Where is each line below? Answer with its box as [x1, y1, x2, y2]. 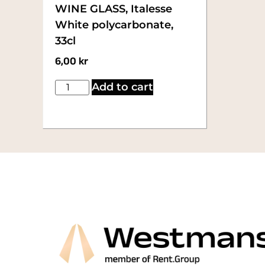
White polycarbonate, [55, 18, 173, 31]
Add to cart [92, 80, 154, 94]
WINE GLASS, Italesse [55, 2, 172, 15]
